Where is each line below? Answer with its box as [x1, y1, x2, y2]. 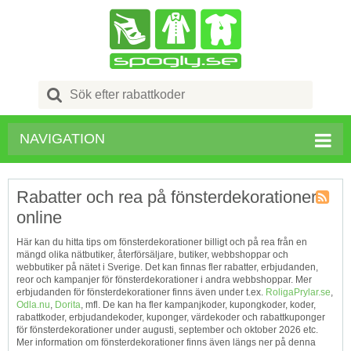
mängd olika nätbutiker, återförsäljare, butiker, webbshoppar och [16, 249, 288, 260]
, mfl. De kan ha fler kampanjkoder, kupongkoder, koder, [81, 299, 316, 310]
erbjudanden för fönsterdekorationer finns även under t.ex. [16, 287, 266, 298]
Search [71, 81, 101, 92]
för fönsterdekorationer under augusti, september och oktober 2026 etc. [16, 324, 318, 335]
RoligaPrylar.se [266, 287, 331, 298]
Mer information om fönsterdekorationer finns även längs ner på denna [16, 337, 316, 348]
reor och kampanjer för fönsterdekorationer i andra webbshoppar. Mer [16, 274, 312, 285]
